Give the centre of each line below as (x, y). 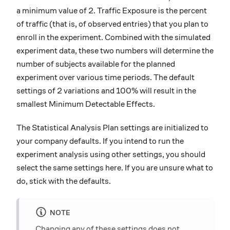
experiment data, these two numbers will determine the (115, 50)
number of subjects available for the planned (96, 64)
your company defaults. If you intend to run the (100, 141)
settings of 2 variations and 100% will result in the (106, 90)
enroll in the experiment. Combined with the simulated (113, 37)
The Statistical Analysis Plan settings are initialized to (112, 127)
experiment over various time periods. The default (106, 77)
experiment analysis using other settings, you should (111, 154)
